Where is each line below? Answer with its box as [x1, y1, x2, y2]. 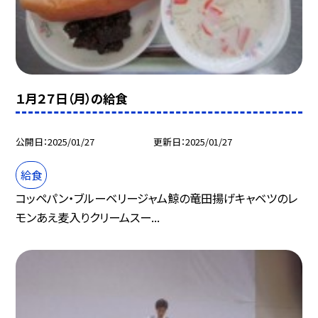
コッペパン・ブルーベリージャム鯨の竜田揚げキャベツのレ [16, 189, 298, 207]
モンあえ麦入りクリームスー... [16, 208, 160, 226]
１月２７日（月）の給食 [16, 89, 128, 108]
